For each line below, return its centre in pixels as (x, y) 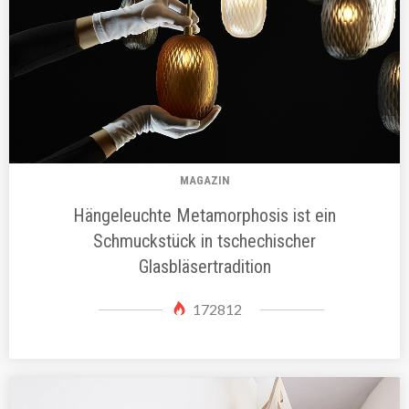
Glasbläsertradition (204, 267)
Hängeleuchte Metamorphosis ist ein (204, 216)
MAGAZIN (204, 181)
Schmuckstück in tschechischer (204, 241)
